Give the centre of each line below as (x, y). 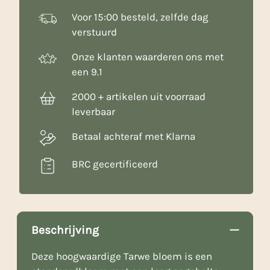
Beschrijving (65, 230)
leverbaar (93, 112)
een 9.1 (87, 72)
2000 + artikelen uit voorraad (139, 97)
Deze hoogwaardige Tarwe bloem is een (122, 256)
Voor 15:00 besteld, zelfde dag (140, 17)
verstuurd (94, 32)
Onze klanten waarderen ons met (148, 57)
